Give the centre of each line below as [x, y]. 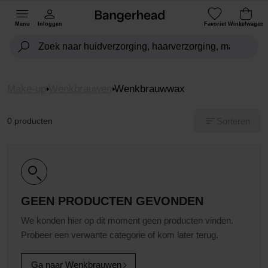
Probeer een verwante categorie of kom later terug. [120, 235]
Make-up [27, 89]
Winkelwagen [246, 24]
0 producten [30, 121]
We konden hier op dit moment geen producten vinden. [127, 220]
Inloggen [50, 24]
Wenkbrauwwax [150, 89]
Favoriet [215, 24]
